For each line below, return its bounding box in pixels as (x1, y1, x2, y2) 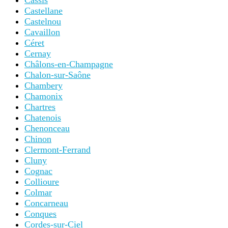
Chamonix (24, 91, 63, 101)
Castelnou (24, 16, 61, 26)
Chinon (24, 134, 51, 144)
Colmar (24, 187, 52, 197)
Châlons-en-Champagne (24, 59, 113, 69)
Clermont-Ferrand (24, 145, 91, 155)
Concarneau (24, 198, 68, 208)
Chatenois (24, 112, 61, 123)
